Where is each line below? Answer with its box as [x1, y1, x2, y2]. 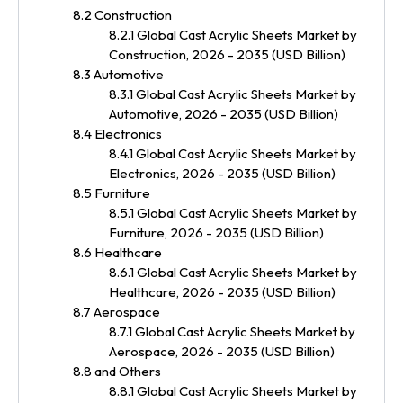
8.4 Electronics [73, 124, 162, 142]
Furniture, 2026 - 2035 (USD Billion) [109, 223, 324, 241]
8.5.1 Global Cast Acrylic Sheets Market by [109, 203, 357, 221]
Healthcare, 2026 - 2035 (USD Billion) [109, 282, 336, 300]
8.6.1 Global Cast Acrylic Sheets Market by [109, 263, 357, 281]
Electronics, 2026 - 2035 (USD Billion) [109, 164, 336, 182]
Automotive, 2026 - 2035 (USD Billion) [109, 104, 338, 122]
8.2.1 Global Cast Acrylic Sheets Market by [109, 25, 357, 43]
